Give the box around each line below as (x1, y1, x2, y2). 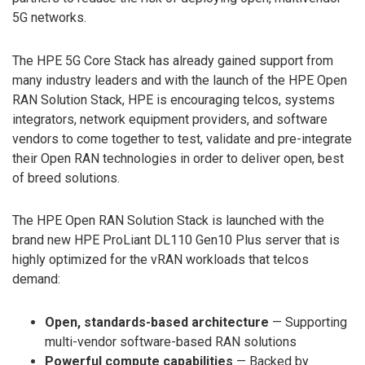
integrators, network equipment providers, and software (12, 111, 328, 127)
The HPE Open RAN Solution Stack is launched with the (12, 213, 324, 229)
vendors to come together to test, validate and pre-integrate (12, 130, 352, 147)
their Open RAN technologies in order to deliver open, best (12, 150, 344, 166)
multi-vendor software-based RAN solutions (45, 334, 297, 350)
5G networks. (12, 9, 86, 25)
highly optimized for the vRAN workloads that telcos (12, 252, 309, 268)
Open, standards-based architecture (45, 314, 269, 331)
